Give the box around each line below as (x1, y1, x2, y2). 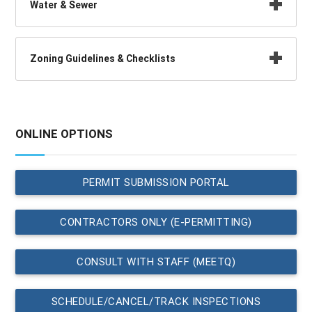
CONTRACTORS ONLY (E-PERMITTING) (60, 215, 252, 229)
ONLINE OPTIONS (15, 126, 114, 142)
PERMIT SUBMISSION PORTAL (82, 175, 230, 189)
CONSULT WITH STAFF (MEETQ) (77, 255, 235, 269)
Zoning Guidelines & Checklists (30, 52, 176, 65)
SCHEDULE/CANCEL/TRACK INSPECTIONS (51, 295, 261, 309)
